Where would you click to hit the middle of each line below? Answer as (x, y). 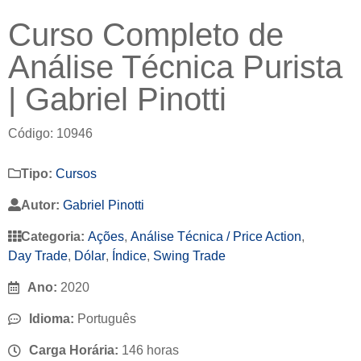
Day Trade (38, 256)
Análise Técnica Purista (175, 67)
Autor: (42, 205)
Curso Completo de (146, 35)
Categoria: (54, 237)
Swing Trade (189, 256)
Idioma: (53, 319)
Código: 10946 (50, 134)
